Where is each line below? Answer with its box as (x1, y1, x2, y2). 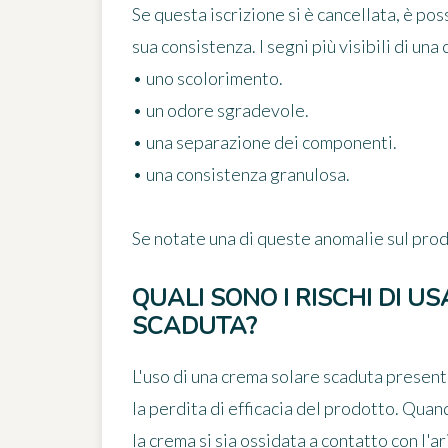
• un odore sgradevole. (132, 99, 309, 122)
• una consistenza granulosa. (132, 163, 350, 186)
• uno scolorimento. (132, 67, 283, 90)
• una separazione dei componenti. (132, 131, 397, 154)
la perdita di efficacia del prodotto (132, 397, 395, 420)
